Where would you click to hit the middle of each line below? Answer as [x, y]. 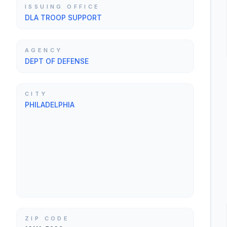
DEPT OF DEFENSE [57, 61]
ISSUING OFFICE [63, 7]
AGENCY [44, 50]
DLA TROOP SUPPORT [63, 17]
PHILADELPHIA [50, 105]
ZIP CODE [47, 218]
